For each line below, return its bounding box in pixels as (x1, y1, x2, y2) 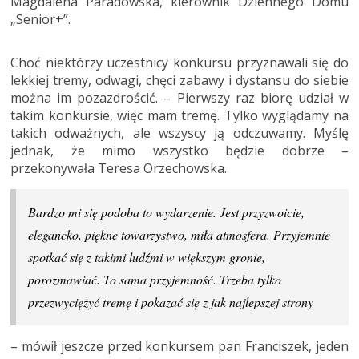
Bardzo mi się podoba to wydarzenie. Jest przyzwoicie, (28, 204, 305, 220)
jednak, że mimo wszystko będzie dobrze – (10, 142, 349, 159)
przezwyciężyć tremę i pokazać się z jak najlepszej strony (28, 293, 313, 310)
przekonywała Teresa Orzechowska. (10, 159, 227, 177)
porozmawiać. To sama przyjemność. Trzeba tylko (28, 271, 281, 288)
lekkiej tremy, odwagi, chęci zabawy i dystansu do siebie (10, 71, 349, 89)
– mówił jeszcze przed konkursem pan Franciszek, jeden (10, 337, 349, 355)
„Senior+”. (10, 10, 71, 28)
